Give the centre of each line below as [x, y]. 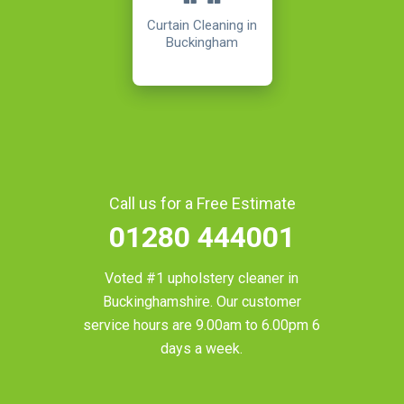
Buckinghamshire [156, 301]
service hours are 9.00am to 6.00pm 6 [202, 325]
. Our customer [255, 301]
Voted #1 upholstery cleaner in [202, 278]
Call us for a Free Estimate [202, 203]
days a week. [202, 348]
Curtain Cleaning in [202, 25]
